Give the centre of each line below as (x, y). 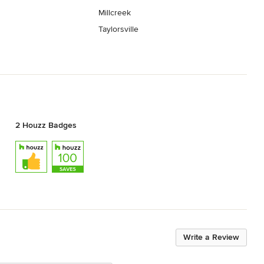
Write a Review (211, 237)
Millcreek (115, 13)
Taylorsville (119, 29)
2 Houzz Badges (46, 125)
